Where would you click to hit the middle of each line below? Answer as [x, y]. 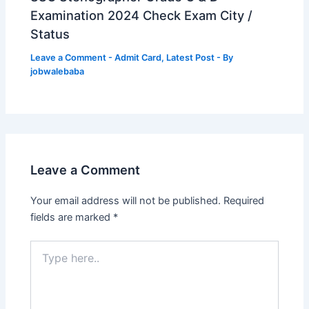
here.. [43, 261]
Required [244, 201]
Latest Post [191, 58]
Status [50, 34]
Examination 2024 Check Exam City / [142, 16]
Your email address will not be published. [126, 201]
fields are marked [72, 218]
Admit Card [138, 58]
